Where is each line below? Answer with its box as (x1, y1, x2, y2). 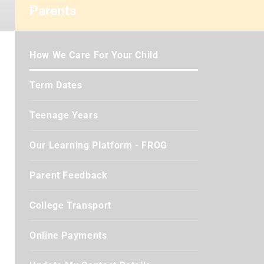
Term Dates (29, 80, 82, 91)
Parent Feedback (29, 170, 108, 181)
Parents (29, 3, 77, 19)
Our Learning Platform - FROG (29, 140, 167, 151)
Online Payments (29, 230, 107, 241)
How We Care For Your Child (29, 49, 159, 61)
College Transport (29, 200, 111, 211)
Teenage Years (29, 110, 98, 121)
